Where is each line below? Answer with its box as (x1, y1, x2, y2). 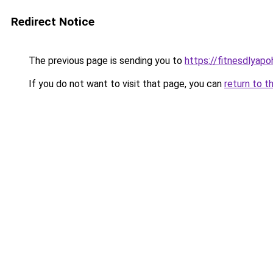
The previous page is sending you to (26, 55, 185, 66)
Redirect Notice (11, 15, 94, 29)
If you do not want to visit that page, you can (26, 78, 224, 90)
